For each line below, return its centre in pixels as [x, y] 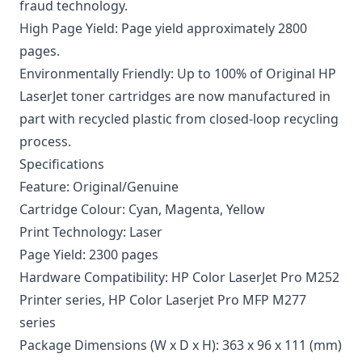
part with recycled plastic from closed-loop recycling [179, 119]
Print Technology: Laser [91, 232]
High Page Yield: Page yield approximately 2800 [163, 29]
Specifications [62, 164]
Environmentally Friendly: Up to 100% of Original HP [178, 74]
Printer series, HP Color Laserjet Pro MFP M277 [163, 300]
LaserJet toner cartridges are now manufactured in [175, 97]
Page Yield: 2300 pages [89, 255]
